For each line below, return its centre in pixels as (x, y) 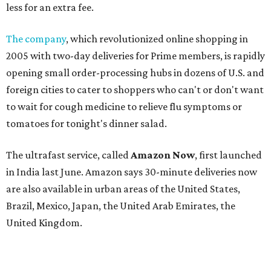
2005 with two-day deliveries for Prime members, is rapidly (135, 56)
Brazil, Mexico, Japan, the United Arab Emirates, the (121, 206)
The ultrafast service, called (68, 155)
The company (36, 39)
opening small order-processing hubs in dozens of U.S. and (135, 73)
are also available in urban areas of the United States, (123, 189)
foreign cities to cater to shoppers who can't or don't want (135, 90)
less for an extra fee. (50, 7)
